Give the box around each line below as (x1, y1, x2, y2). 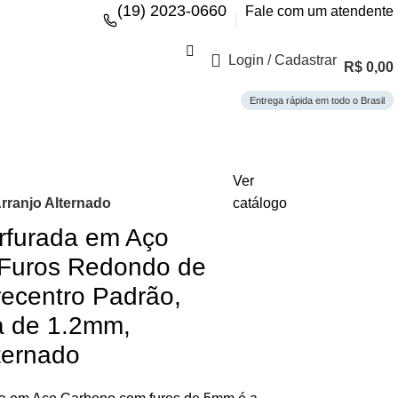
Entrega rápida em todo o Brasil (250, 94, 385, 106)
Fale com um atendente (245, 3, 394, 19)
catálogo (232, 195, 287, 211)
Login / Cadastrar (228, 52, 337, 68)
